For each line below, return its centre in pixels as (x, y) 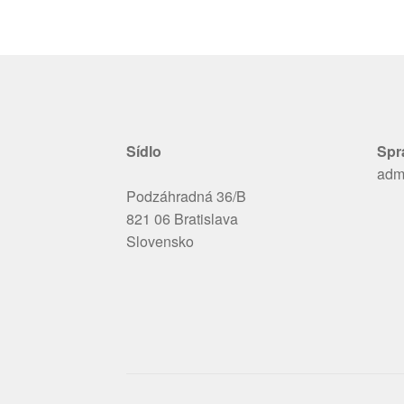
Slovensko (161, 242)
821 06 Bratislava (183, 219)
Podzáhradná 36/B (187, 197)
